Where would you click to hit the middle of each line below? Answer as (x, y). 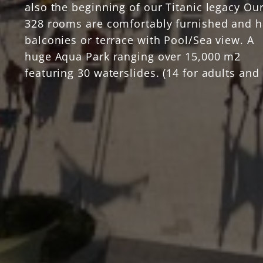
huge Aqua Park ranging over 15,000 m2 (133, 56)
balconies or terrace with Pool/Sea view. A (139, 40)
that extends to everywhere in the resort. (136, 106)
